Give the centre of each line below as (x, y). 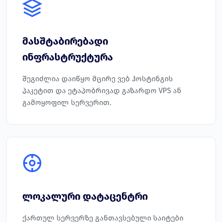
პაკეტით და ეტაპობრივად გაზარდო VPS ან (102, 91)
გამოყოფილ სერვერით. (67, 103)
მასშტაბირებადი (65, 41)
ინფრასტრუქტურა (68, 57)
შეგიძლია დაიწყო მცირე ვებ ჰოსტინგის (98, 79)
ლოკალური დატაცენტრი (85, 196)
